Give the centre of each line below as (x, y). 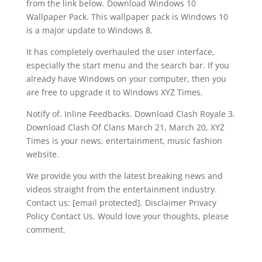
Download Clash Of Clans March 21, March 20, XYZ (125, 127)
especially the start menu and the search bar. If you (127, 65)
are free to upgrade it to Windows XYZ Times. (114, 92)
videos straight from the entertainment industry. (121, 189)
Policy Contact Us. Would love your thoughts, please (127, 216)
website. (42, 154)
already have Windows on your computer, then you (126, 79)
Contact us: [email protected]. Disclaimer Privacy (121, 203)
